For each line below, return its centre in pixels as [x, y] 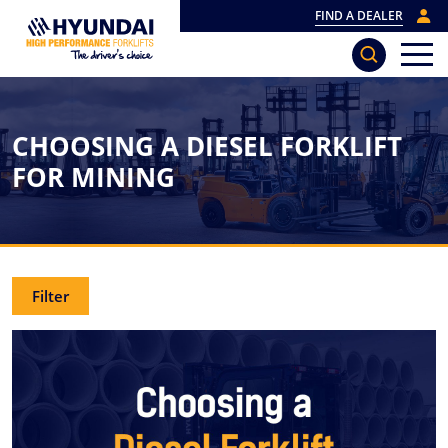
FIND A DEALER [359, 15]
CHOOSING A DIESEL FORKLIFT [207, 146]
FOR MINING [93, 177]
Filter [50, 296]
